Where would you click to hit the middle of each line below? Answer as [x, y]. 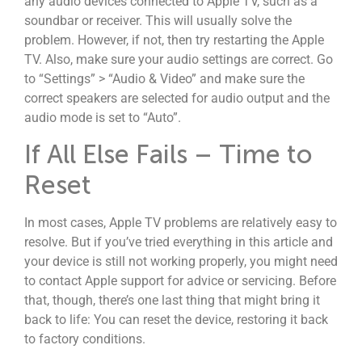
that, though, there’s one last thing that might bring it [172, 300]
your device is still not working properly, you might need [181, 261]
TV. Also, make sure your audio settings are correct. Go [179, 59]
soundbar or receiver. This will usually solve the [158, 20]
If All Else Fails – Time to [168, 154]
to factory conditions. [85, 339]
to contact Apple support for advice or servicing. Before [180, 280]
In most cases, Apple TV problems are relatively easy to [181, 222]
